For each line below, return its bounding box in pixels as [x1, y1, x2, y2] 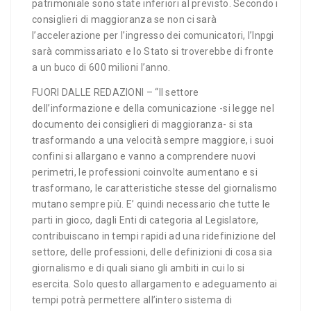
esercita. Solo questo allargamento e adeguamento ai [32, 278, 278, 289]
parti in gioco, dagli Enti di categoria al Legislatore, [32, 215, 259, 226]
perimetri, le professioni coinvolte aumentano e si [32, 167, 258, 178]
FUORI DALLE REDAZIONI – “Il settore [32, 87, 199, 98]
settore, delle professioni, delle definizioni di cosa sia [32, 246, 273, 258]
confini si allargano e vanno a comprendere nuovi [32, 151, 256, 162]
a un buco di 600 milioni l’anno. [32, 62, 171, 73]
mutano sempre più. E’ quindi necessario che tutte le [32, 199, 271, 210]
